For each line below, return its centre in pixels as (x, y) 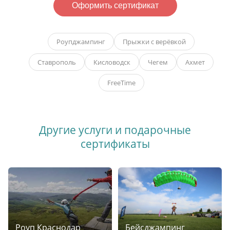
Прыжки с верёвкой (154, 42)
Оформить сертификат (115, 6)
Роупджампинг (81, 42)
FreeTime (121, 83)
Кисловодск (112, 62)
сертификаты (115, 144)
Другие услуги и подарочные (115, 130)
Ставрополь (57, 62)
